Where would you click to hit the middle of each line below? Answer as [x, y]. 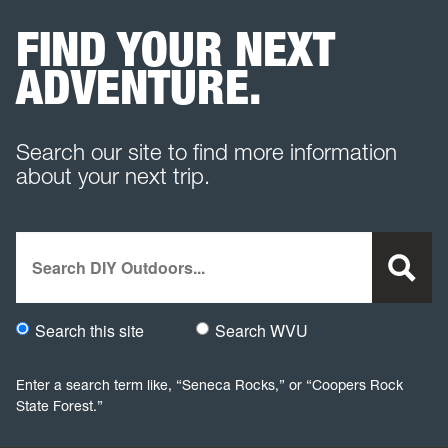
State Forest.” [59, 406]
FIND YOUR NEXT [175, 49]
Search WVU [261, 331]
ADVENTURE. [138, 87]
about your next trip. [113, 175]
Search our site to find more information [206, 151]
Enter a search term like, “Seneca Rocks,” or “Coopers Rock [209, 385]
